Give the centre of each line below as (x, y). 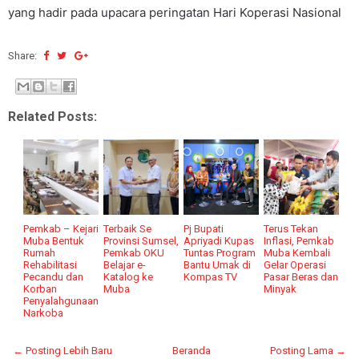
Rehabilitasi (50, 264)
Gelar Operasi (295, 264)
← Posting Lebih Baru (63, 350)
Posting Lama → (308, 350)
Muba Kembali (297, 252)
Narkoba (44, 313)
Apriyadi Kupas (219, 240)
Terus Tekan (291, 228)
